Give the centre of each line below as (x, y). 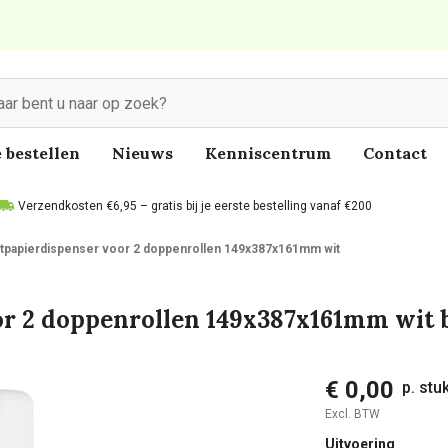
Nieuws (142, 153)
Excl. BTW (352, 414)
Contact (395, 153)
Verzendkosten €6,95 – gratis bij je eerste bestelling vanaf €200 (195, 206)
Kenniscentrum (268, 153)
